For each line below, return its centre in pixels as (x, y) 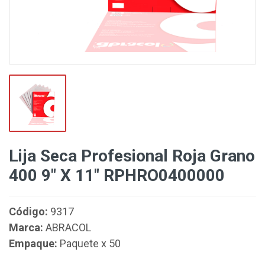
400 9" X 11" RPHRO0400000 (117, 175)
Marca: (26, 227)
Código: (28, 211)
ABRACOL (67, 227)
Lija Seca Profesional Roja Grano (132, 156)
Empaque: (33, 243)
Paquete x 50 (89, 243)
